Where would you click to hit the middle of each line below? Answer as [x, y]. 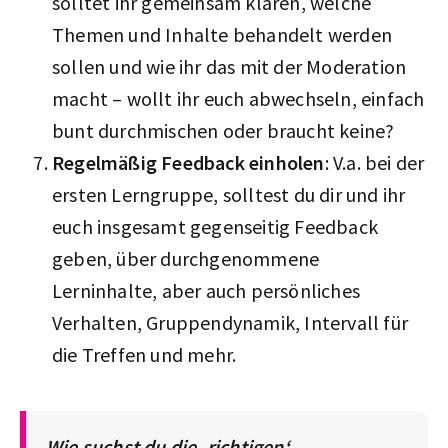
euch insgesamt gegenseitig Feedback [215, 226]
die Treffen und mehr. [144, 354]
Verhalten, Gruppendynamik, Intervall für [230, 322]
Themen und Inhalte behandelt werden [222, 34]
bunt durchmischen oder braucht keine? [225, 130]
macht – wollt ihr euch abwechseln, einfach [238, 98]
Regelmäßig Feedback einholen [188, 162]
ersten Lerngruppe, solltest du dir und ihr [229, 194]
